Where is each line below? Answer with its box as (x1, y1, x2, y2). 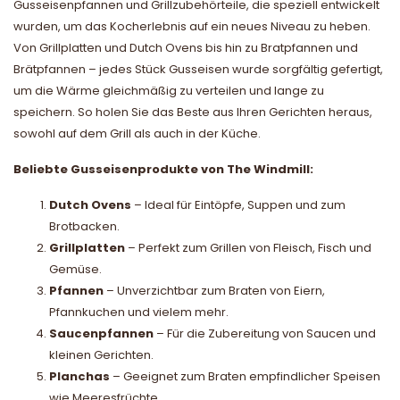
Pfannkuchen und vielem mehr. (49, 303, 229, 321)
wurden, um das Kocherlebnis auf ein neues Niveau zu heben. (13, 17, 371, 35)
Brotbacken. (49, 217, 120, 235)
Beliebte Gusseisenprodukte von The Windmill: (13, 160, 313, 178)
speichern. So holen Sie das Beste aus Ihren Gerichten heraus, (13, 103, 372, 121)
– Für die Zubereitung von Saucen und (154, 324, 376, 342)
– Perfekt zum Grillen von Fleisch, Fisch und (125, 238, 371, 256)
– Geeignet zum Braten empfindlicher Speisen (110, 367, 380, 385)
